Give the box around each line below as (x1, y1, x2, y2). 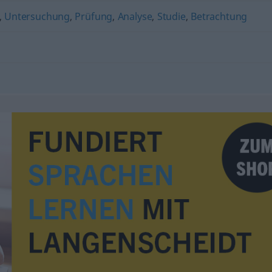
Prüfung (75, 10, 113, 23)
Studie (157, 10, 186, 23)
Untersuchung (4, 10, 70, 23)
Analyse (117, 10, 152, 23)
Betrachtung (191, 10, 248, 23)
